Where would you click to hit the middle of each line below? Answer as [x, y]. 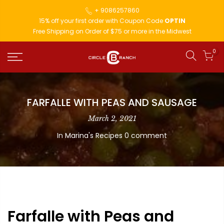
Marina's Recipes [94, 135]
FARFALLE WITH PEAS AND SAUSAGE [112, 102]
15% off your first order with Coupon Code [101, 21]
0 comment [146, 135]
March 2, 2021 [112, 118]
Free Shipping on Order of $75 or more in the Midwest [112, 31]
